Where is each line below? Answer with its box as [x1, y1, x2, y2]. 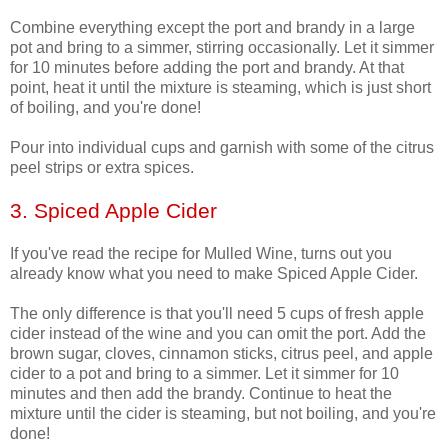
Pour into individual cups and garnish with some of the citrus [10, 139, 434, 157]
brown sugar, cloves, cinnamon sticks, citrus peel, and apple [10, 345, 433, 363]
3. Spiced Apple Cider [10, 199, 217, 223]
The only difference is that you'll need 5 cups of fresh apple [10, 305, 424, 323]
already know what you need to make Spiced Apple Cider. [10, 265, 418, 283]
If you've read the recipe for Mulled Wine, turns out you [10, 245, 392, 263]
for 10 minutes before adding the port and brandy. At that [10, 59, 404, 77]
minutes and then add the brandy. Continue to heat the [10, 385, 392, 403]
